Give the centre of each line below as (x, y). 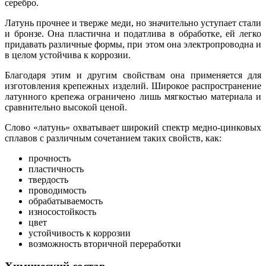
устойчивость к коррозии (80, 233)
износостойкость (62, 211)
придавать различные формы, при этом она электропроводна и (133, 44)
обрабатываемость (66, 201)
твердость (48, 179)
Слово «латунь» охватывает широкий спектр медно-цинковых (133, 127)
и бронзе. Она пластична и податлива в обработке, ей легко (133, 33)
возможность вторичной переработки (105, 243)
